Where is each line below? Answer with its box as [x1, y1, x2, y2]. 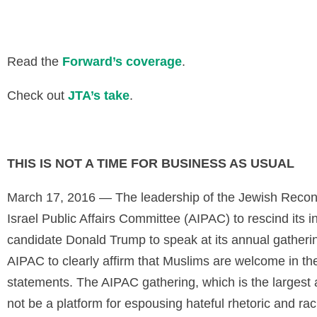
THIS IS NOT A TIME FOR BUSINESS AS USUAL [7, 156, 294, 171]
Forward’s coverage [62, 54, 182, 69]
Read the [7, 54, 62, 69]
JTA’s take [68, 88, 129, 103]
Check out [7, 88, 68, 103]
